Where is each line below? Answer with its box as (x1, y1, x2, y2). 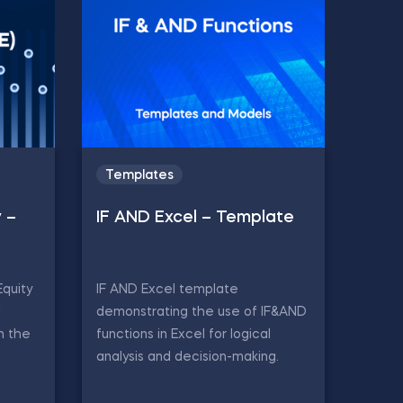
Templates (105, 169, 174, 183)
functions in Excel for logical (96, 327, 271, 341)
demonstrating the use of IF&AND (96, 305, 307, 318)
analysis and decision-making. (96, 350, 279, 363)
